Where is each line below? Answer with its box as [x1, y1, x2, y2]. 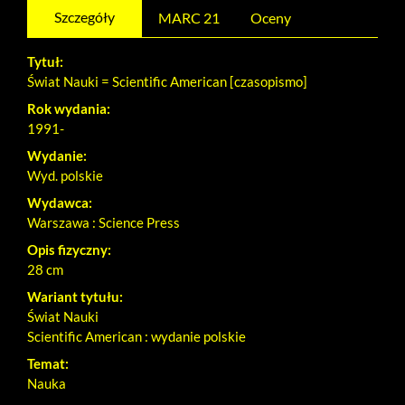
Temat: [27, 355, 69, 372]
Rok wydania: [27, 100, 110, 117]
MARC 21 [158, 9, 220, 26]
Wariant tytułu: [27, 288, 123, 305]
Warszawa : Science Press [27, 214, 180, 231]
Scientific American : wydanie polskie [27, 328, 246, 344]
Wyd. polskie [27, 167, 103, 184]
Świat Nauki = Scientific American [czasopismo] [27, 73, 307, 89]
